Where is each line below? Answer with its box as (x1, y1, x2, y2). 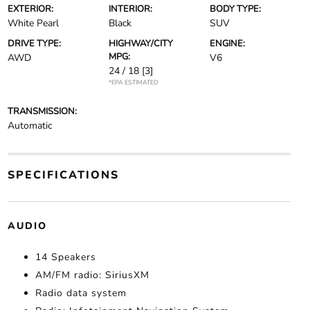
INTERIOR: (108, 3, 152, 16)
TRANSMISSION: (7, 105, 77, 118)
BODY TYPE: (210, 3, 262, 16)
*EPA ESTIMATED (108, 78, 158, 87)
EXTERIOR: (7, 3, 53, 16)
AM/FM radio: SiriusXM (35, 268, 149, 282)
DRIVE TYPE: (7, 37, 61, 51)
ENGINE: (210, 37, 246, 51)
